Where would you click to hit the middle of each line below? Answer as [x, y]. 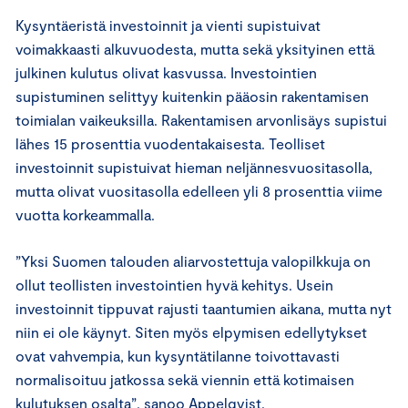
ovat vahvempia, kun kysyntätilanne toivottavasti [178, 355]
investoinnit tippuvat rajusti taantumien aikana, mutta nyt [204, 308]
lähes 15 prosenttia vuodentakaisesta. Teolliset [170, 143]
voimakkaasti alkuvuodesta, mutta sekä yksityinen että [195, 48]
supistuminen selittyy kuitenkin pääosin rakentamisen [192, 96]
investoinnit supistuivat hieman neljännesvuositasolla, [194, 167]
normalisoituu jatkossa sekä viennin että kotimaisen [185, 379]
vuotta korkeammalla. [87, 214]
